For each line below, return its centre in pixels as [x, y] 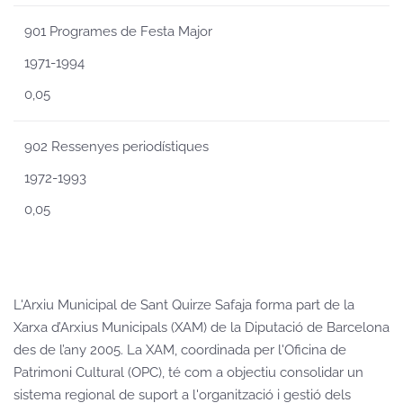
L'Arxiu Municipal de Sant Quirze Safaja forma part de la [184, 305]
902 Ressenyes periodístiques [116, 147]
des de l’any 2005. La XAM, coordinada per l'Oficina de [180, 350]
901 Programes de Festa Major [118, 31]
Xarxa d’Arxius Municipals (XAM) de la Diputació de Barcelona [201, 327]
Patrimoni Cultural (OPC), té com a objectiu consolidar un [188, 372]
